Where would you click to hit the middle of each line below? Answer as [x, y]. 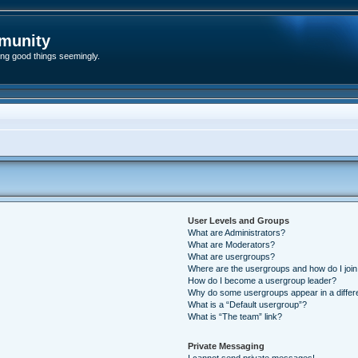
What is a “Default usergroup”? [248, 304]
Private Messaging [227, 346]
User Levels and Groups [239, 221]
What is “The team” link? [235, 316]
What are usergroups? [232, 257]
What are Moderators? [232, 245]
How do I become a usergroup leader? [263, 280]
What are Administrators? [237, 233]
